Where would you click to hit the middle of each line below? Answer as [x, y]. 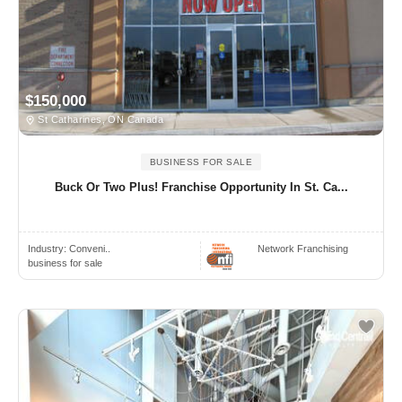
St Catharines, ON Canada [99, 120]
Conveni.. [90, 249]
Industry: [48, 249]
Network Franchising [303, 249]
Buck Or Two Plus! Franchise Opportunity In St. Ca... [201, 188]
